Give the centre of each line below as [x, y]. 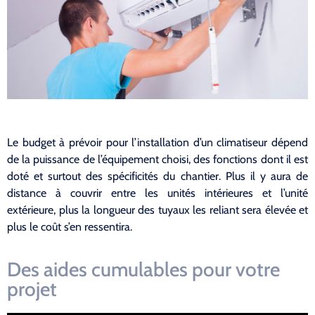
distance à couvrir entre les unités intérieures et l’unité [157, 193]
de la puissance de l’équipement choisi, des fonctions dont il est [157, 159]
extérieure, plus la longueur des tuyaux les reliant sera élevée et [157, 210]
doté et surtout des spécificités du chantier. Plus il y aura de [157, 176]
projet [32, 289]
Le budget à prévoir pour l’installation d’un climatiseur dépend [157, 142]
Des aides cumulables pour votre [143, 269]
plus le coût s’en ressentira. [70, 226]
